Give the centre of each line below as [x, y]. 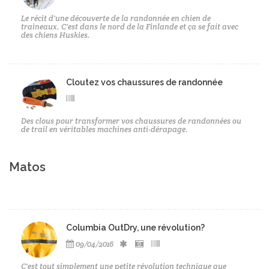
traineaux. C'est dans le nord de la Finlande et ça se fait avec [130, 26]
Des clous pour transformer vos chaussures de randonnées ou [131, 121]
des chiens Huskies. [56, 35]
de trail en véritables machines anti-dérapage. [104, 129]
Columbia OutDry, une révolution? [135, 227]
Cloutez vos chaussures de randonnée [144, 82]
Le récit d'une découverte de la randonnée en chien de [116, 18]
